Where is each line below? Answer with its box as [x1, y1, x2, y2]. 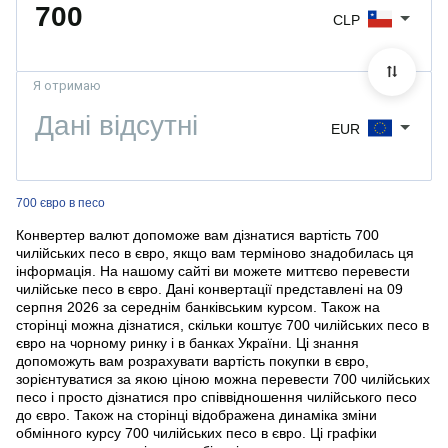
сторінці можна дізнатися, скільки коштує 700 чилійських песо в [16, 317, 429, 334]
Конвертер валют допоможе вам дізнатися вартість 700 [16, 227, 379, 244]
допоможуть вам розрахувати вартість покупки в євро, [16, 353, 369, 370]
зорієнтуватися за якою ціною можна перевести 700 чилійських [16, 371, 430, 388]
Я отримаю [33, 78, 101, 94]
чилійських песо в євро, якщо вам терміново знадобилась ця [16, 245, 414, 262]
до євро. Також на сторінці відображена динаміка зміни [16, 407, 377, 424]
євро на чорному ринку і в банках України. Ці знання [16, 335, 359, 352]
